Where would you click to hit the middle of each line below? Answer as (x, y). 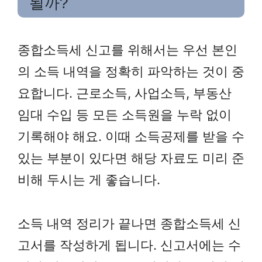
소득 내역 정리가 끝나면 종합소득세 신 (129, 224)
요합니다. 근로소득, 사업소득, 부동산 (125, 93)
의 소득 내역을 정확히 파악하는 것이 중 (131, 72)
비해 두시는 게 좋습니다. (89, 180)
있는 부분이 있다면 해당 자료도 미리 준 (131, 158)
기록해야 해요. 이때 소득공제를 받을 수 (131, 137)
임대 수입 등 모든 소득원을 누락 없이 (125, 115)
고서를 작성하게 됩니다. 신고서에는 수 (129, 245)
